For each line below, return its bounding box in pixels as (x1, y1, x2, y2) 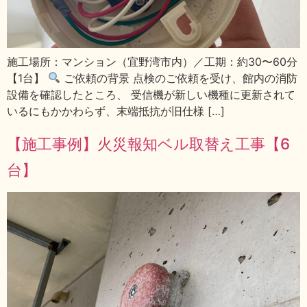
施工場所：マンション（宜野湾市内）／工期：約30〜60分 (7, 54, 297, 69)
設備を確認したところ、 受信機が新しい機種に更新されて (7, 87, 295, 101)
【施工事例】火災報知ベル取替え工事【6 (7, 134, 290, 153)
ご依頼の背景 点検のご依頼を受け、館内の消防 (60, 71, 298, 85)
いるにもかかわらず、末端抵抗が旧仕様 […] (7, 103, 225, 118)
